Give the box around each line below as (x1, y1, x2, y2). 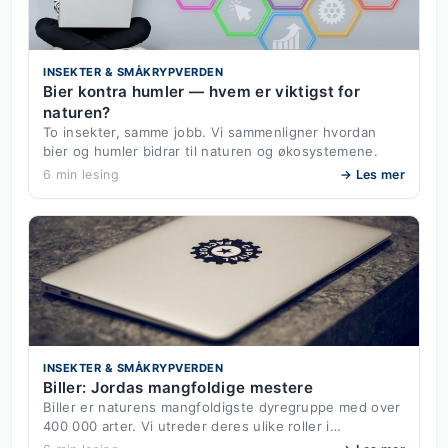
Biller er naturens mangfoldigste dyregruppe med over (43, 398, 401, 415)
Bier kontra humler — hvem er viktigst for (43, 81, 361, 101)
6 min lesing (43, 166, 119, 182)
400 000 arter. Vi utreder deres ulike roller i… (43, 417, 342, 434)
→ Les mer (340, 166, 405, 182)
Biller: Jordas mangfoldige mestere (43, 377, 313, 397)
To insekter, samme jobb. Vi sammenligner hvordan (43, 123, 377, 140)
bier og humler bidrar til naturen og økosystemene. (43, 142, 379, 159)
